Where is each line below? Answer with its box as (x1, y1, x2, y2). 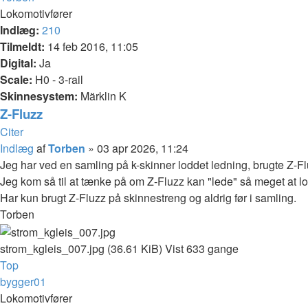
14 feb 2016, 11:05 (45, 38, 138, 54)
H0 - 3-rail (32, 71, 83, 87)
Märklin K (78, 88, 126, 104)
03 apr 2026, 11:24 (97, 140, 188, 156)
